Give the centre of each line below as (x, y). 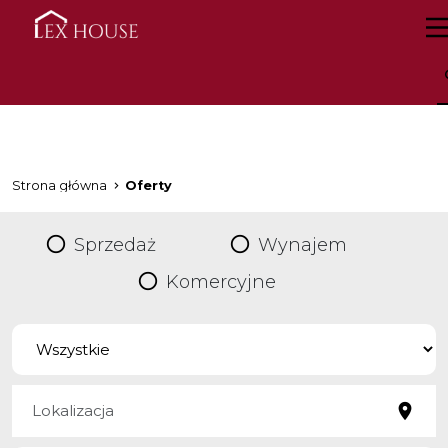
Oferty (148, 185)
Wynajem (302, 245)
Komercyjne (221, 282)
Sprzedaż (115, 245)
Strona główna (59, 185)
